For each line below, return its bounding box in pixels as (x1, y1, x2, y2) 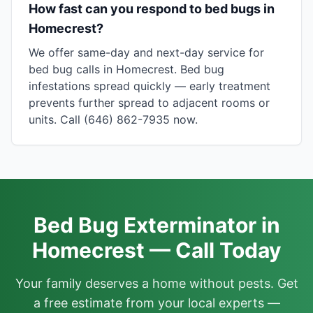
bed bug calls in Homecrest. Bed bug (29, 62, 224, 76)
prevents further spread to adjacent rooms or (29, 96, 270, 110)
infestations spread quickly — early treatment (29, 79, 270, 93)
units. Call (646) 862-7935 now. (29, 112, 198, 126)
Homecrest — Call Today (31, 238, 282, 263)
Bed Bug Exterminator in (33, 212, 280, 238)
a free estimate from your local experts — (33, 296, 280, 310)
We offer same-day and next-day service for (29, 45, 264, 59)
